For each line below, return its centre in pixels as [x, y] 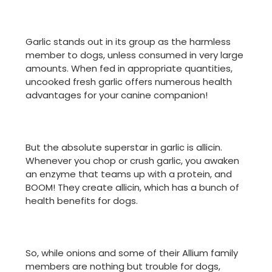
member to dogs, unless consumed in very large [134, 55]
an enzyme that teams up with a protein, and [129, 174]
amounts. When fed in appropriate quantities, [129, 69]
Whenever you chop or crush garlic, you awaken [132, 161]
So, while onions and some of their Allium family [132, 253]
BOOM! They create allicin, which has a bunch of [132, 188]
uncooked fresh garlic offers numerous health [129, 82]
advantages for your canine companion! [117, 95]
